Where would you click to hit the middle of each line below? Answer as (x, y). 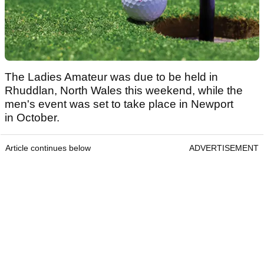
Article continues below (48, 148)
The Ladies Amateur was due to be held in (111, 77)
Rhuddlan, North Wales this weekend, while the (124, 91)
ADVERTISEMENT (224, 148)
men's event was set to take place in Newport (119, 104)
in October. (34, 118)
